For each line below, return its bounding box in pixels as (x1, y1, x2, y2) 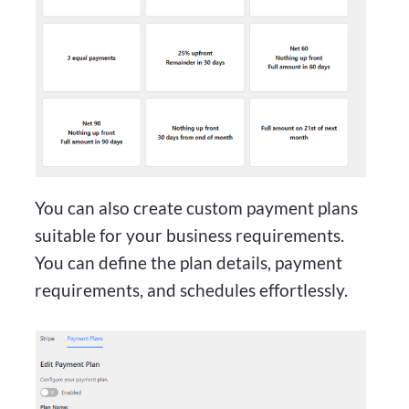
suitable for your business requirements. (35, 225, 345, 246)
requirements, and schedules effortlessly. (35, 279, 349, 301)
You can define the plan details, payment (35, 252, 343, 274)
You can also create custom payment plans (35, 197, 359, 219)
